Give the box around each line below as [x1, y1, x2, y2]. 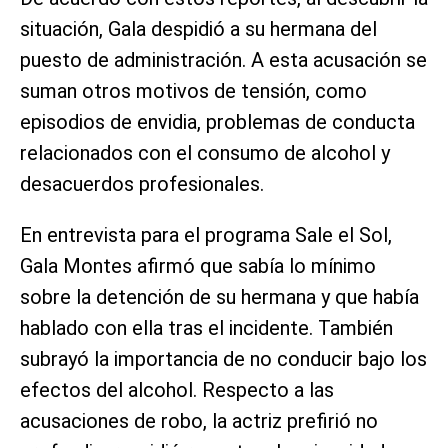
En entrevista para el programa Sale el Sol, [20, 222, 392, 247]
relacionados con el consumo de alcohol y [20, 140, 390, 165]
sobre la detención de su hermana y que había [20, 284, 419, 309]
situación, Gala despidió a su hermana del [20, 16, 377, 41]
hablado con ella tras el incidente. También [20, 315, 393, 340]
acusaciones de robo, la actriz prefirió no [20, 408, 378, 433]
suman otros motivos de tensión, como [20, 78, 367, 103]
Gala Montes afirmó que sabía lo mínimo [20, 253, 376, 278]
